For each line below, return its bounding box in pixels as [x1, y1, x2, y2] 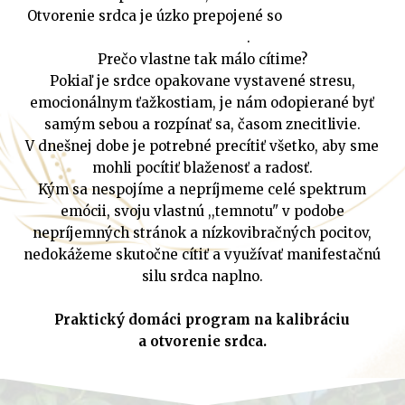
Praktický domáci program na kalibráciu [54, 310, 351, 328]
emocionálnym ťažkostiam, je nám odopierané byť [30, 93, 375, 111]
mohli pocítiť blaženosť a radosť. [91, 158, 313, 176]
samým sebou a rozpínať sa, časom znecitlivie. [43, 115, 361, 133]
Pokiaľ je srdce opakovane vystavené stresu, [49, 71, 355, 89]
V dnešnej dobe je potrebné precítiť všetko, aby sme [25, 137, 380, 155]
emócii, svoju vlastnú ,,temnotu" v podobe [60, 202, 344, 220]
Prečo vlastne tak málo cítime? [97, 50, 307, 68]
